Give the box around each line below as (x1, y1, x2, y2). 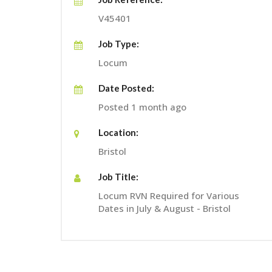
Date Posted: (98, 82, 154, 93)
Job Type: (98, 38, 139, 49)
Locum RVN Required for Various (98, 189, 239, 202)
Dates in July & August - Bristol (98, 202, 231, 214)
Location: (98, 126, 138, 138)
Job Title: (98, 171, 138, 182)
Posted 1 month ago (98, 100, 186, 113)
